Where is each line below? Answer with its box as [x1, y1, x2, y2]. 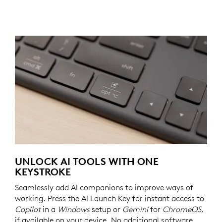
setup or [90, 204, 122, 214]
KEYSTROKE [15, 165, 71, 178]
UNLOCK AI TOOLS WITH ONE [15, 155, 159, 167]
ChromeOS [163, 204, 201, 214]
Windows [57, 204, 90, 214]
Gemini [122, 204, 148, 214]
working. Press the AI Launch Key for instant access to [15, 193, 204, 203]
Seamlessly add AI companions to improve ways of [15, 182, 193, 192]
